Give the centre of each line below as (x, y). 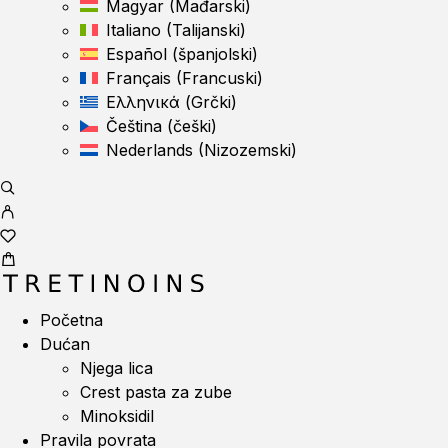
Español (136, 54)
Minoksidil (117, 416)
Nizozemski (247, 150)
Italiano (133, 30)
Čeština (134, 126)
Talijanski (206, 30)
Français (138, 78)
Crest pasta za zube (156, 392)
